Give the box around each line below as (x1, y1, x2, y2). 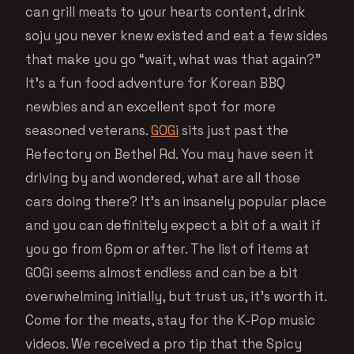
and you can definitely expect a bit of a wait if (25, 217, 321, 235)
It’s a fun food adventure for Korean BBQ (25, 74, 285, 92)
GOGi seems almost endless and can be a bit (25, 264, 298, 282)
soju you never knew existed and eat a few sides (25, 27, 328, 45)
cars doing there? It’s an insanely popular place (25, 193, 326, 211)
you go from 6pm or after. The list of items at (25, 240, 309, 258)
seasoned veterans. (25, 122, 151, 140)
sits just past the (179, 122, 288, 140)
